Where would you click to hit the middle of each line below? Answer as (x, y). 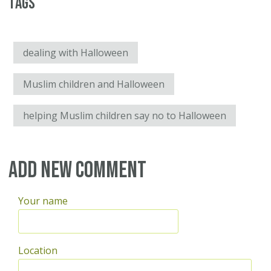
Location (38, 251)
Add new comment (77, 171)
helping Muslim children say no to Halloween (125, 116)
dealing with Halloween (76, 53)
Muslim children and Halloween (94, 84)
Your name (43, 201)
